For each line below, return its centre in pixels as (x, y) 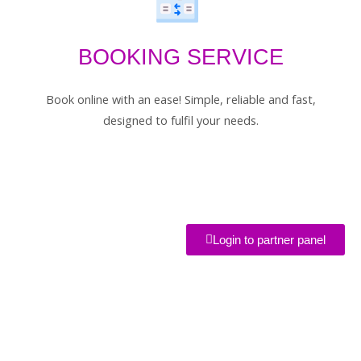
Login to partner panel (269, 240)
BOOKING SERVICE (180, 57)
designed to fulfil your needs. (180, 121)
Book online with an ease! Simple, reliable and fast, (180, 100)
